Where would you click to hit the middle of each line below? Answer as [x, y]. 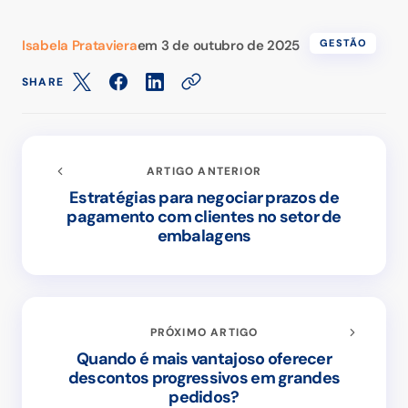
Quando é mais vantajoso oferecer [204, 359]
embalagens [204, 236]
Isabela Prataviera [80, 46]
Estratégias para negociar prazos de [204, 198]
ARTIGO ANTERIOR [204, 172]
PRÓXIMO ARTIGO [204, 333]
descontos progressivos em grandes [204, 378]
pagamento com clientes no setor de [204, 217]
